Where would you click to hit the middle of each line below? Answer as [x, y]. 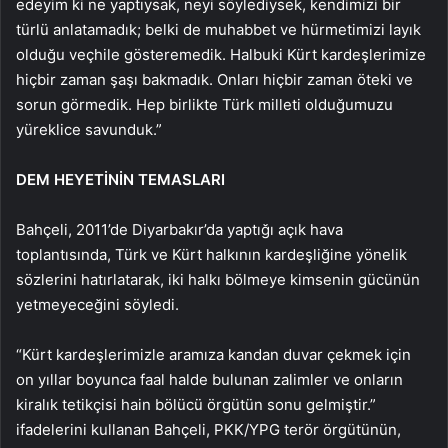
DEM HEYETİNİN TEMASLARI [120, 179]
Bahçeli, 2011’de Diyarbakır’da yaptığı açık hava [179, 229]
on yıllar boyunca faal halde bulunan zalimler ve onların [209, 379]
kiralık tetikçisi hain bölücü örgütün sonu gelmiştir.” [196, 404]
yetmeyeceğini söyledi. [97, 304]
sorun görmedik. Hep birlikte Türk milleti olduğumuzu [204, 104]
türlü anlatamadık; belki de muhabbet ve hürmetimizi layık [218, 29]
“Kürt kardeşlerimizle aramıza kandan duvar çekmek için [213, 354]
